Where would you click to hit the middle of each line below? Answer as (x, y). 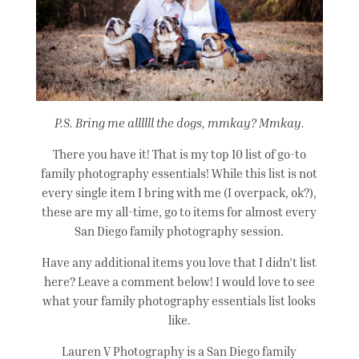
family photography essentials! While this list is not (179, 173)
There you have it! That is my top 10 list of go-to (179, 154)
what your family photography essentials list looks (179, 301)
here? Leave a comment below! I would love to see (179, 282)
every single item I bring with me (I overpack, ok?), (179, 193)
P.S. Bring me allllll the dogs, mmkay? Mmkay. (179, 123)
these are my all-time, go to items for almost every (179, 212)
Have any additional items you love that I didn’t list (179, 262)
